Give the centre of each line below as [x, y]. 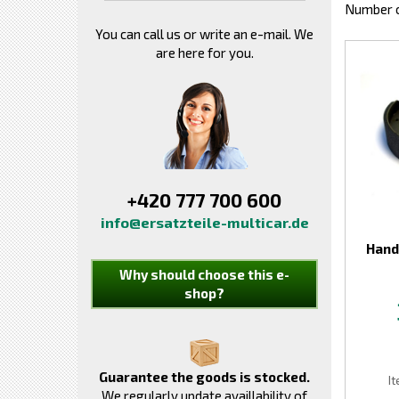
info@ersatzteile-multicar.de [204, 222]
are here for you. [204, 53]
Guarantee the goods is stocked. [204, 377]
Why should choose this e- [204, 274]
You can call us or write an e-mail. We [204, 34]
